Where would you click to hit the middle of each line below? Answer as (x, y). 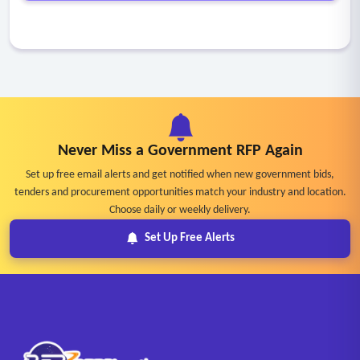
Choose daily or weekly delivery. (180, 211)
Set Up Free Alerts (189, 239)
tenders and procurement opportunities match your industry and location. (180, 193)
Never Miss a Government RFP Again (180, 151)
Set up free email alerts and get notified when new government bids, (180, 175)
